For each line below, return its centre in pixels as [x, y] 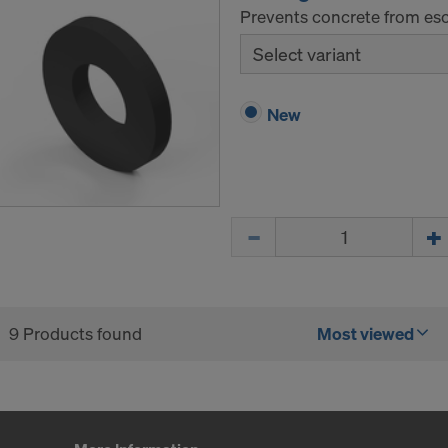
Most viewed [365, 334]
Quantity [263, 228]
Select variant [307, 54]
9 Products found [75, 334]
